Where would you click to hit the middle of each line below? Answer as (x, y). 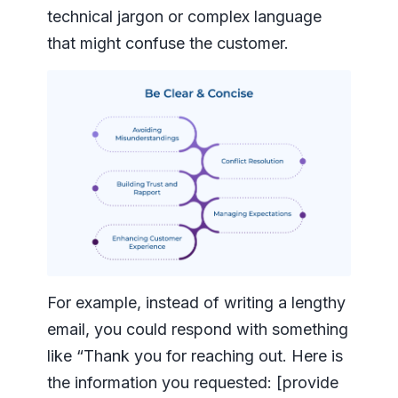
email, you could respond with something (197, 330)
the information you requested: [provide (192, 383)
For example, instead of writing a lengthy (196, 303)
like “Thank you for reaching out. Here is (195, 356)
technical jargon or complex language (184, 17)
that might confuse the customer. (167, 44)
